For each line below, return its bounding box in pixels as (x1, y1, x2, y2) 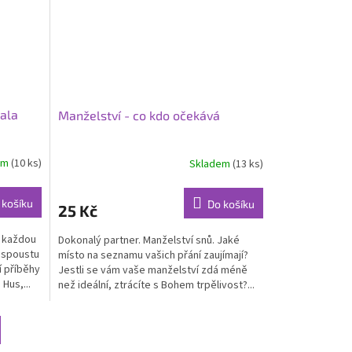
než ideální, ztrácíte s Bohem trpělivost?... (57, 277, 255, 293)
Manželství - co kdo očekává (57, 107, 220, 123)
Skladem (189, 156, 233, 173)
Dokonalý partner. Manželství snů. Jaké (57, 232, 240, 248)
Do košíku (207, 196, 255, 211)
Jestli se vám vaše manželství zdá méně (57, 262, 247, 278)
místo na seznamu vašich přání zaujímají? (57, 247, 248, 263)
